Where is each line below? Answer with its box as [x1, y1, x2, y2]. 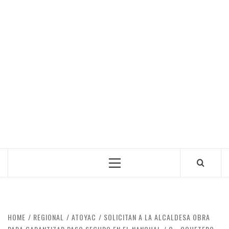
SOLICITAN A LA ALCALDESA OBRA [104, 212, 210, 223]
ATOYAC [72, 212, 96, 223]
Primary [114, 161, 142, 171]
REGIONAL [33, 212, 64, 223]
